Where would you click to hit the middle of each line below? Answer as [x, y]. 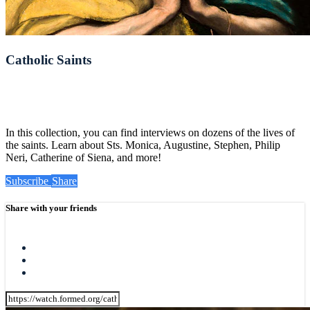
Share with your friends [51, 208]
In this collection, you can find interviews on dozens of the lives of [150, 132]
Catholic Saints [48, 60]
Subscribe [28, 181]
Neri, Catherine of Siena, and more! [83, 157]
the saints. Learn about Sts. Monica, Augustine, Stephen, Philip [143, 145]
